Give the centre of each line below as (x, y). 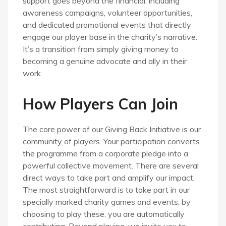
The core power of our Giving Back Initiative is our (112, 129)
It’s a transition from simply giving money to (101, 49)
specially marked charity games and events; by (107, 202)
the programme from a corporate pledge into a (105, 153)
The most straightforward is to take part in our (106, 189)
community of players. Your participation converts (111, 141)
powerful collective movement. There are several (111, 165)
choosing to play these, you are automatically (104, 214)
